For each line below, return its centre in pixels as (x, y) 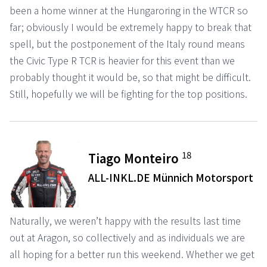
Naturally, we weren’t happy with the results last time (125, 220)
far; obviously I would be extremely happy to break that (131, 27)
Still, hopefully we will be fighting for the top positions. (128, 93)
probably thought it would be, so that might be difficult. (130, 77)
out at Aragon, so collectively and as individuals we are (127, 237)
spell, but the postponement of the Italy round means (127, 43)
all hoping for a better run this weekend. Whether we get (132, 254)
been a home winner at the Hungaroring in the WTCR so (129, 10)
